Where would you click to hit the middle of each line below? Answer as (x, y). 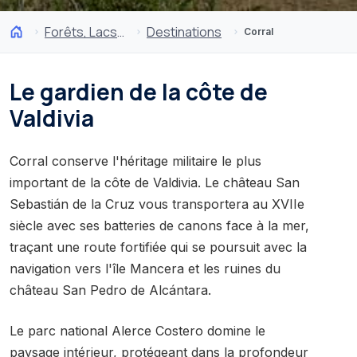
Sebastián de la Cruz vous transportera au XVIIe (157, 204)
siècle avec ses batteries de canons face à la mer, (159, 225)
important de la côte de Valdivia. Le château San (155, 182)
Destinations (184, 31)
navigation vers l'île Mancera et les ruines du (145, 268)
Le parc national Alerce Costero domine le (137, 330)
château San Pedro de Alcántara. (110, 290)
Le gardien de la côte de (139, 91)
